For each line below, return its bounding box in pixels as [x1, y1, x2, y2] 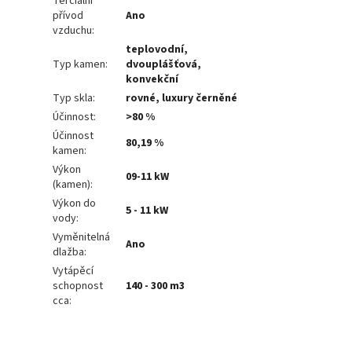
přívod [53, 8, 84, 24]
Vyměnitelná [53, 229, 111, 246]
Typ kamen [53, 57, 106, 73]
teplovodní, [126, 42, 189, 58]
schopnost [53, 278, 104, 295]
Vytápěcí [53, 263, 94, 280]
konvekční [126, 71, 179, 88]
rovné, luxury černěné [126, 90, 238, 107]
